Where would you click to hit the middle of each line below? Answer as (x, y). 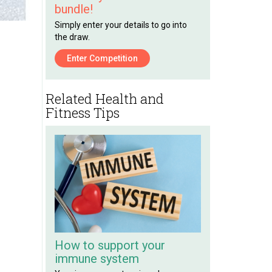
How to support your (110, 245)
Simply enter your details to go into (121, 25)
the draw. (72, 37)
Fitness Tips (82, 112)
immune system (97, 258)
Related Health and (104, 98)
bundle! (73, 9)
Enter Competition (102, 58)
